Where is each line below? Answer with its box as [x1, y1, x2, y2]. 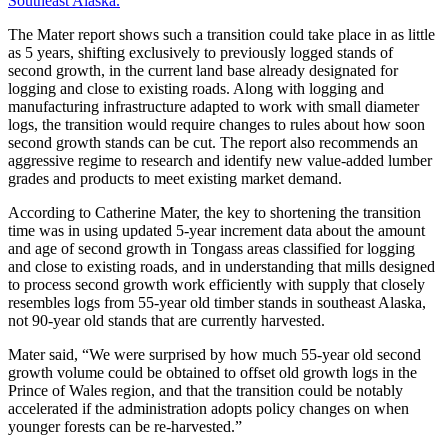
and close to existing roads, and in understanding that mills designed [8, 258, 435, 276]
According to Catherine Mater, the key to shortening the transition [8, 204, 421, 222]
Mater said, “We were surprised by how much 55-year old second [8, 346, 421, 364]
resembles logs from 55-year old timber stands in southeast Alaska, [8, 294, 426, 312]
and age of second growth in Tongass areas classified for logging [8, 240, 415, 258]
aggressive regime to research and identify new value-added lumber [8, 152, 432, 170]
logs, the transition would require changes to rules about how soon [8, 116, 425, 134]
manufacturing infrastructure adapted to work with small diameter [8, 98, 419, 116]
